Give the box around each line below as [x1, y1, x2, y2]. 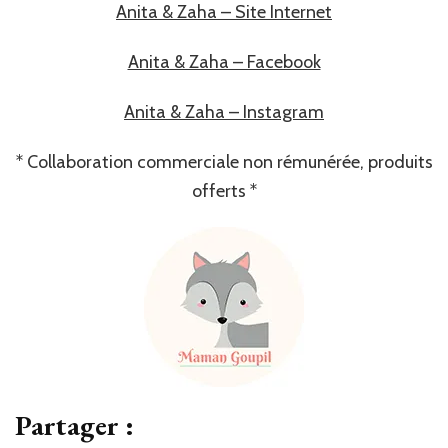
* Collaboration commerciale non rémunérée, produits [15, 150, 433, 173]
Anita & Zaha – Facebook [127, 50, 321, 73]
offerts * [191, 179, 257, 202]
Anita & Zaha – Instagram [124, 100, 324, 123]
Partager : [15, 406, 134, 443]
